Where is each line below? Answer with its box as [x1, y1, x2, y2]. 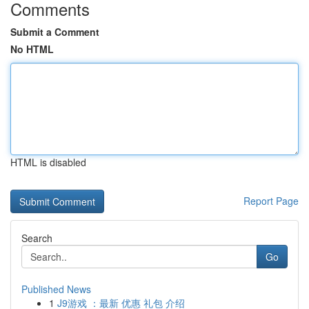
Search [21, 231, 52, 245]
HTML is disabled [10, 155, 86, 169]
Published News [21, 282, 91, 296]
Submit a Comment [10, 25, 99, 39]
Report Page [243, 194, 299, 208]
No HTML [10, 42, 54, 56]
